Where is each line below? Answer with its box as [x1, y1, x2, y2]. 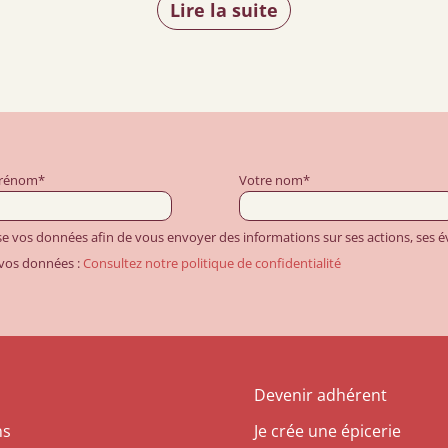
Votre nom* [239, 170, 310, 189]
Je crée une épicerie [254, 419, 401, 442]
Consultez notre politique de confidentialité [83, 253, 341, 272]
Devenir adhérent [254, 383, 387, 406]
